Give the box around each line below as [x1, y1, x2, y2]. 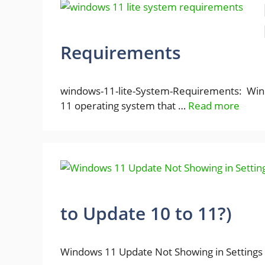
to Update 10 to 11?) [60, 201, 232, 225]
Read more [188, 99, 240, 112]
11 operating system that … [60, 99, 188, 112]
